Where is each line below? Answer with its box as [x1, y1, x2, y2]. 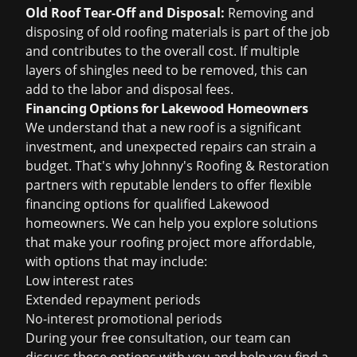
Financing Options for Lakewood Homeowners [25, 100, 308, 117]
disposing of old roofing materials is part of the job [25, 23, 330, 41]
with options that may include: [25, 253, 207, 270]
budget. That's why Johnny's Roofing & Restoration [25, 157, 329, 175]
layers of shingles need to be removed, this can [25, 61, 308, 79]
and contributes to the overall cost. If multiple [25, 42, 300, 60]
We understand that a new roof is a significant [25, 119, 301, 136]
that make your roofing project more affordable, [25, 233, 316, 251]
